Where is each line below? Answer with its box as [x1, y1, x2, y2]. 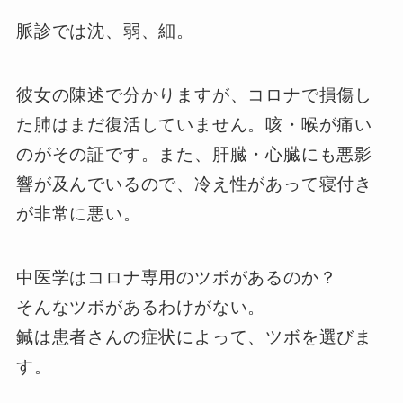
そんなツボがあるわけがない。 [15, 297, 266, 317]
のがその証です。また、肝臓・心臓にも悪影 [15, 145, 373, 164]
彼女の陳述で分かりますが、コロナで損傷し [15, 85, 373, 104]
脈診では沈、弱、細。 [15, 22, 194, 41]
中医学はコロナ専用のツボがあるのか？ [15, 267, 337, 287]
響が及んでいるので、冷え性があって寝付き [15, 175, 373, 193]
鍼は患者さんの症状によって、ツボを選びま [15, 327, 373, 346]
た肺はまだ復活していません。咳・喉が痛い [15, 115, 373, 134]
